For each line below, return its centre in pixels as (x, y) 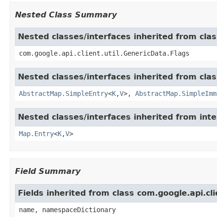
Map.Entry (36, 133)
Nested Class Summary (66, 15)
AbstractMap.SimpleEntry (63, 93)
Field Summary (48, 171)
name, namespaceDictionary (67, 209)
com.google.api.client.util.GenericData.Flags (104, 53)
